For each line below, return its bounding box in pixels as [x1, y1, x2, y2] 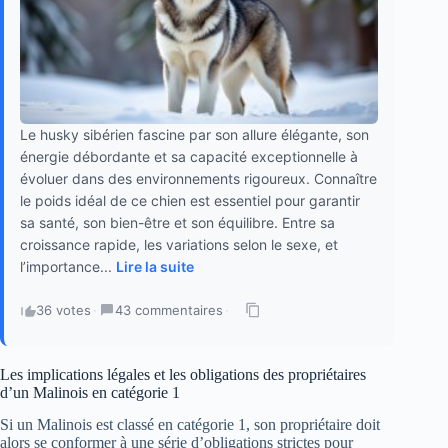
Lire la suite [116, 257, 194, 275]
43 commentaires [115, 301, 223, 318]
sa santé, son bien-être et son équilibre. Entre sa [20, 213, 335, 231]
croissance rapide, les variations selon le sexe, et [20, 235, 338, 253]
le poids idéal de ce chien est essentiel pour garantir [20, 191, 360, 209]
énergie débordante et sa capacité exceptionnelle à [20, 147, 358, 165]
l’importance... [20, 257, 116, 275]
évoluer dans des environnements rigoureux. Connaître [20, 169, 377, 187]
